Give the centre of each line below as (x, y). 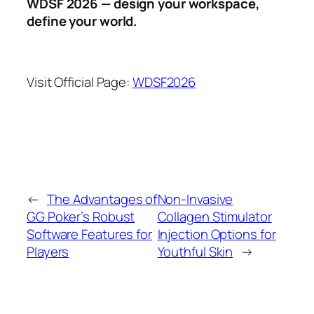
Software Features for (89, 234)
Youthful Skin (195, 252)
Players (48, 252)
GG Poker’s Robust (81, 217)
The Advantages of (102, 199)
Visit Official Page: (80, 82)
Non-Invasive (195, 199)
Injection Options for (217, 234)
